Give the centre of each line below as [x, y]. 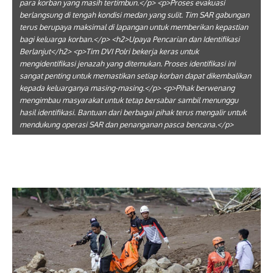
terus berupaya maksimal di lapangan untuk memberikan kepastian [134, 27]
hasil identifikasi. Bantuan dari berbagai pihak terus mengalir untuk [133, 112]
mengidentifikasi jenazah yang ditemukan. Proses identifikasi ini [127, 63]
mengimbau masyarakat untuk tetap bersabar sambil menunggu [129, 100]
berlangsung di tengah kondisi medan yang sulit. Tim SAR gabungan [134, 15]
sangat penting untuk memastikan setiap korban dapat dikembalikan [135, 76]
